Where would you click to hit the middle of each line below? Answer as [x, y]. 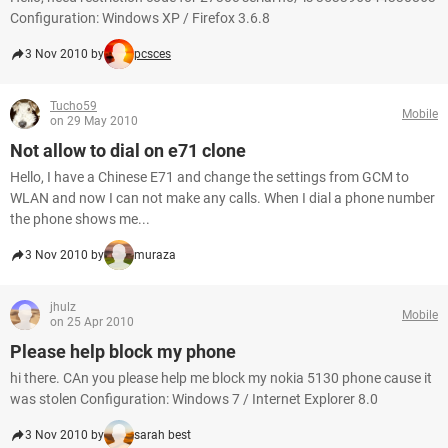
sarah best [162, 435]
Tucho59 [73, 106]
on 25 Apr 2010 [92, 322]
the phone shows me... [80, 219]
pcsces [152, 54]
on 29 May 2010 [94, 121]
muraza [155, 255]
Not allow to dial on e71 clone [128, 150]
